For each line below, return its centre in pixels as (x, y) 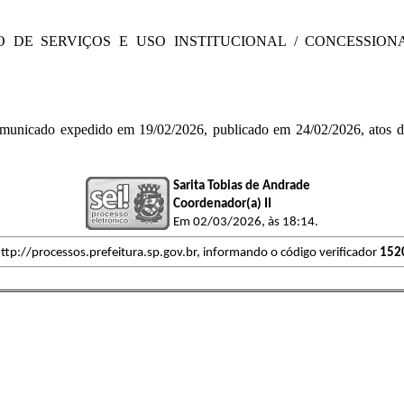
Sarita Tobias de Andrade (242, 186)
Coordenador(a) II (222, 204)
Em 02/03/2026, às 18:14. (246, 222)
